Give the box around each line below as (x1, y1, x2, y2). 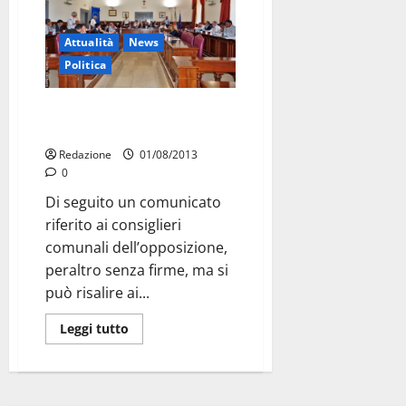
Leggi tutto (60, 320, 129, 338)
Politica (64, 57, 106, 73)
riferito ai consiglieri (45, 215, 181, 236)
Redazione (59, 147, 111, 163)
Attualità (64, 34, 113, 51)
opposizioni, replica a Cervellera (45, 121, 233, 143)
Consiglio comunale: (45, 101, 163, 123)
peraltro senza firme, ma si (45, 260, 228, 281)
